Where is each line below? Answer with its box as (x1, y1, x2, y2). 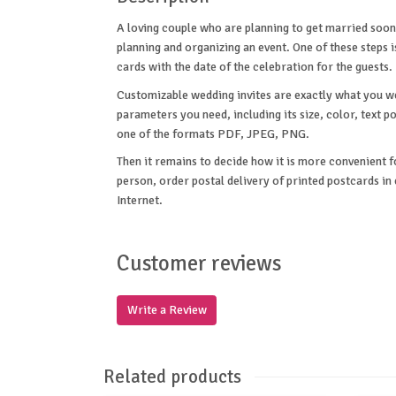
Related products (103, 364, 241, 388)
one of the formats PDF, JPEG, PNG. (117, 126, 312, 141)
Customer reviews (117, 250, 281, 278)
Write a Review (126, 302, 207, 318)
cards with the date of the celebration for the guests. (117, 58, 392, 74)
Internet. (117, 193, 163, 209)
